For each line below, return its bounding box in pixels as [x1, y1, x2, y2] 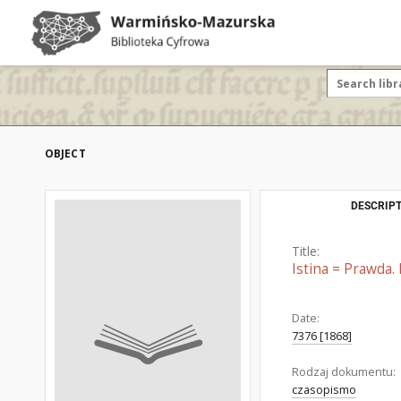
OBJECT [45, 146, 86, 161]
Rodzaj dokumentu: [292, 364, 396, 380]
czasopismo [292, 382, 356, 397]
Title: [292, 243, 320, 260]
